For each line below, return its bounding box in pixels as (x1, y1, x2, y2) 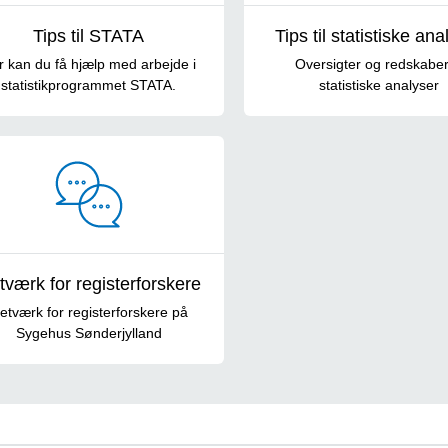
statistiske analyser (318, 76, 439, 93)
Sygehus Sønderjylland (15, 324, 162, 341)
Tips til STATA (33, 25, 145, 46)
